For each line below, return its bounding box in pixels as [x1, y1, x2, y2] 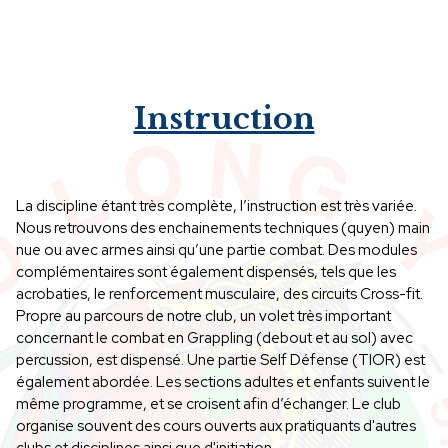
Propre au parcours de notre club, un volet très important [16, 306, 391, 326]
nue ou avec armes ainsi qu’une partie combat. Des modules [16, 240, 417, 260]
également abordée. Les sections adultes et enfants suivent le [16, 372, 430, 392]
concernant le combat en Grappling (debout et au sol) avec [16, 328, 413, 348]
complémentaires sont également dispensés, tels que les [16, 262, 396, 282]
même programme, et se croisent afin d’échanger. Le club [16, 394, 401, 414]
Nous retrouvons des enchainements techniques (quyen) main [16, 218, 430, 238]
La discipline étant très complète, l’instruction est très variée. [16, 196, 417, 216]
